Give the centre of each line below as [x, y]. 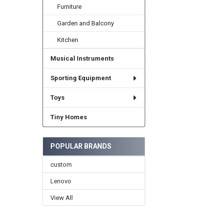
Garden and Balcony [86, 23]
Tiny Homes [68, 117]
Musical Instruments [82, 59]
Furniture [70, 7]
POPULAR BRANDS [81, 146]
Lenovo [61, 181]
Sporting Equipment [80, 78]
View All [61, 197]
